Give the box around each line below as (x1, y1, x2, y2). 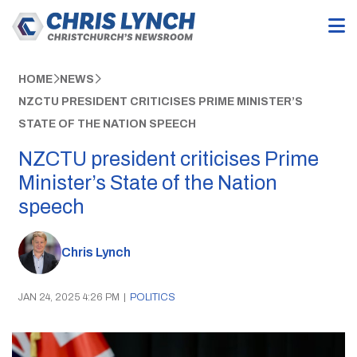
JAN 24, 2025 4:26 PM (18, 291, 120, 303)
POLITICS (129, 291, 175, 303)
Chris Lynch (61, 245, 131, 260)
